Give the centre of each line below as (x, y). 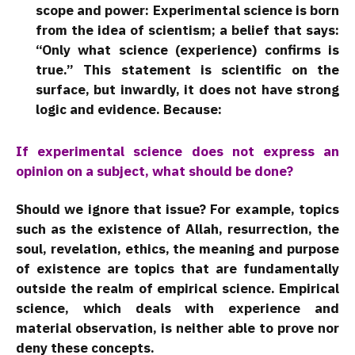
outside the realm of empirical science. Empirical (177, 288)
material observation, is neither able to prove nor (177, 328)
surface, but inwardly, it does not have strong (187, 90)
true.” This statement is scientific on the (187, 70)
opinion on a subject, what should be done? (155, 171)
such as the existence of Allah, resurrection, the (177, 229)
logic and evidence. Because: (129, 110)
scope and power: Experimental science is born (187, 11)
